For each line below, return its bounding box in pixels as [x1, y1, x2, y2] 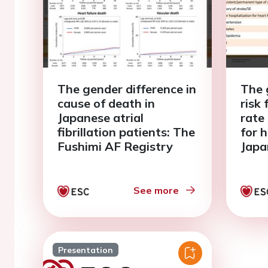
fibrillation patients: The [57, 124, 195, 139]
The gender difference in [57, 81, 196, 96]
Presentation [57, 245, 113, 255]
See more [133, 184, 179, 196]
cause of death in [57, 96, 155, 111]
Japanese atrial [57, 110, 144, 125]
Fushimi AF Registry [57, 139, 173, 154]
